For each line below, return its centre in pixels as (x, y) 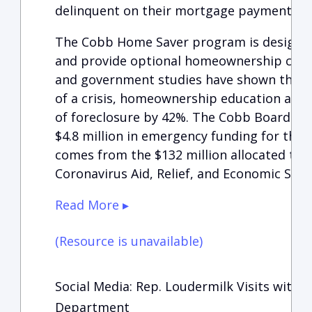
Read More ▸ (92, 205)
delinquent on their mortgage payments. (178, 10)
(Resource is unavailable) (128, 241)
